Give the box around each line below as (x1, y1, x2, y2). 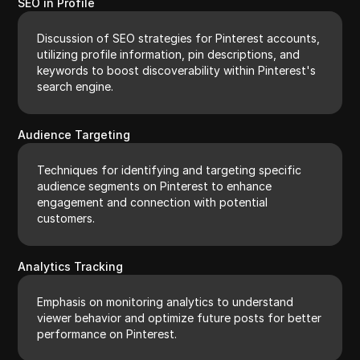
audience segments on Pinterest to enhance (37, 178, 272, 193)
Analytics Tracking (18, 259, 124, 273)
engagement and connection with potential (37, 194, 268, 209)
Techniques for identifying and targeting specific (37, 162, 302, 177)
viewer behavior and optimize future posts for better (37, 310, 322, 325)
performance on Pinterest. (37, 326, 178, 341)
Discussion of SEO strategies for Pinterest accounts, (37, 31, 321, 45)
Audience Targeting (18, 127, 131, 141)
